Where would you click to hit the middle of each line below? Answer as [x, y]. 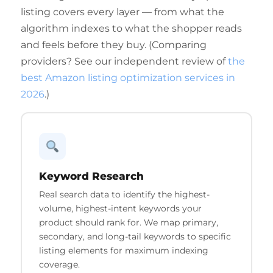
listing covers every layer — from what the [122, 12]
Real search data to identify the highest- [124, 194]
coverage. [59, 264]
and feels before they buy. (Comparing [114, 45]
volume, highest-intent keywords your [120, 208]
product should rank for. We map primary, [128, 222]
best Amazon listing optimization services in [128, 78]
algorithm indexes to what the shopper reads [131, 28]
